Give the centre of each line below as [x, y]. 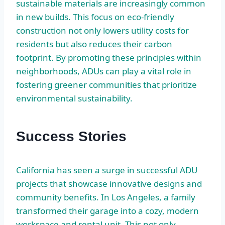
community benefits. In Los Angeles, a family [106, 197]
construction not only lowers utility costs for [102, 30]
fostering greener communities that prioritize [106, 84]
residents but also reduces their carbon [94, 44]
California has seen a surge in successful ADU [107, 170]
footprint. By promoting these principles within [109, 57]
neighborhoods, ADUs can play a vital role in [104, 71]
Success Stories [71, 136]
